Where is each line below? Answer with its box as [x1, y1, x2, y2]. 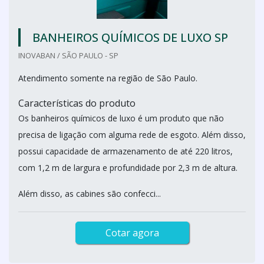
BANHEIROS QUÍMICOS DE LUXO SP [32, 29, 228, 45]
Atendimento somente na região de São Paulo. [18, 72, 197, 84]
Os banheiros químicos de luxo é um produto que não [18, 113, 224, 124]
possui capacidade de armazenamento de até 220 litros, [18, 146, 233, 157]
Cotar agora [105, 226, 159, 239]
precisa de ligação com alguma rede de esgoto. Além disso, [18, 129, 246, 140]
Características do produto [18, 97, 136, 110]
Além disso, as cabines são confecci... [18, 188, 161, 199]
